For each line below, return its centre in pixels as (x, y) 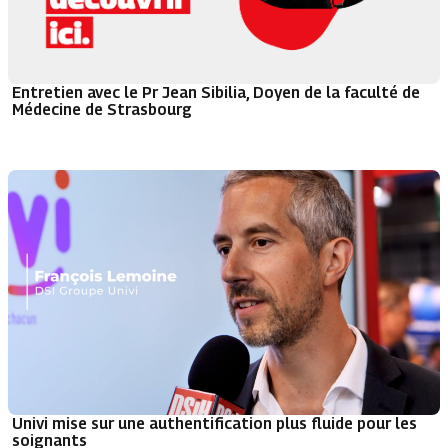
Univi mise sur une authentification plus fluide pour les (214, 422)
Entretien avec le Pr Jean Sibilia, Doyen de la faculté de (216, 92)
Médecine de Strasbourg (102, 109)
